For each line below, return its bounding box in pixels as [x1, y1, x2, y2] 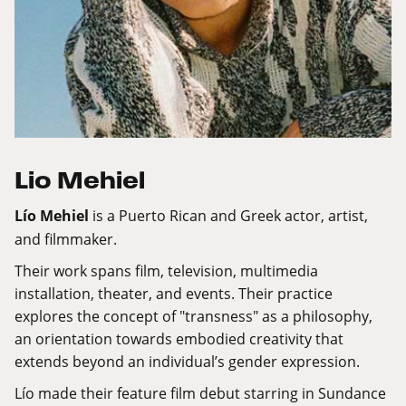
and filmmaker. [14, 229, 117, 249]
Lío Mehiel [14, 206, 89, 227]
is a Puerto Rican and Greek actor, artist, [89, 206, 368, 226]
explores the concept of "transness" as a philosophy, [14, 306, 372, 326]
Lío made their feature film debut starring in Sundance [14, 383, 386, 403]
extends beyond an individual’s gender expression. [14, 352, 360, 372]
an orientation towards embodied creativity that [14, 329, 343, 349]
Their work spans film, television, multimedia [14, 261, 318, 281]
